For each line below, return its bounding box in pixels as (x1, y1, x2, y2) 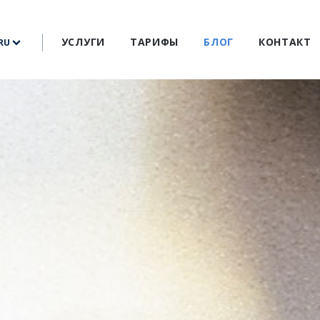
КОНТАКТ (258, 35, 311, 49)
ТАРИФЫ (129, 35, 179, 49)
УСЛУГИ (61, 35, 105, 49)
